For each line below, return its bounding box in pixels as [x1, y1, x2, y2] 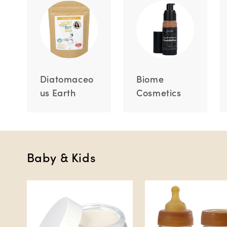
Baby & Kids [26, 148, 96, 165]
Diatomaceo [40, 72, 94, 85]
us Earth [40, 86, 76, 99]
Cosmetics [136, 86, 181, 99]
